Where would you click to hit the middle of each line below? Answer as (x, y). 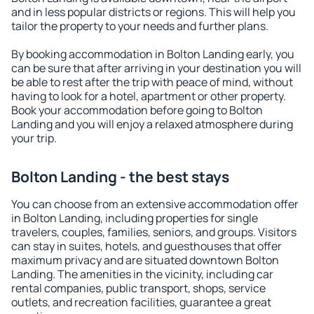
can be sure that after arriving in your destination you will (156, 68)
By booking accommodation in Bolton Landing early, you (153, 54)
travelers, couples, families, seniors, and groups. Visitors (154, 232)
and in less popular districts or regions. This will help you (153, 12)
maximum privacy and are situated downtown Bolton (145, 260)
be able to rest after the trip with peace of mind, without (152, 82)
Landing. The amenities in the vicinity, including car (142, 274)
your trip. (34, 138)
